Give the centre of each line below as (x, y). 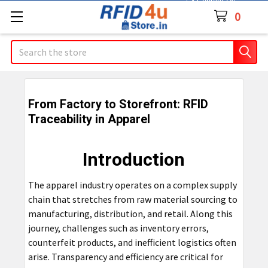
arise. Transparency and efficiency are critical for (125, 257)
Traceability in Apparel (89, 119)
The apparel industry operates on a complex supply (132, 185)
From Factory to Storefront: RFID (118, 104)
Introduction (134, 159)
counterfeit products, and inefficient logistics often (132, 242)
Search (25, 47)
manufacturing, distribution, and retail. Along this (130, 214)
